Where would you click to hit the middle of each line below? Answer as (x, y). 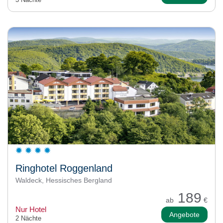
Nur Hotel (31, 210)
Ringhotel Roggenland (64, 168)
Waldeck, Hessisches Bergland (64, 180)
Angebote (184, 215)
